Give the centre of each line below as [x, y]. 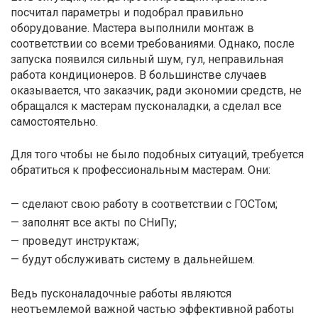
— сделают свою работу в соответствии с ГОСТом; [144, 204]
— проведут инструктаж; [75, 241]
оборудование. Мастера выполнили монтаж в [132, 28]
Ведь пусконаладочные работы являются [121, 293]
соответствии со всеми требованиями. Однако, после [153, 43]
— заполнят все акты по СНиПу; [94, 222]
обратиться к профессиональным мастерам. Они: [141, 170]
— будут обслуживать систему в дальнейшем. [133, 259]
